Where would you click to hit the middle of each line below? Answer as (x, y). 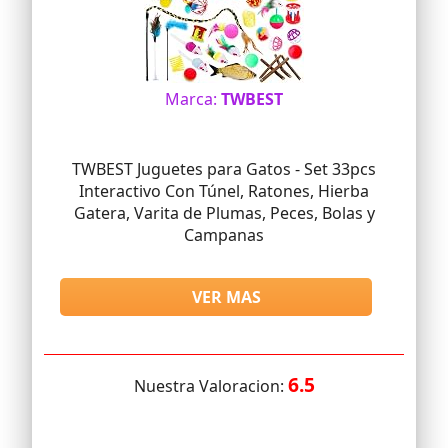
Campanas (224, 235)
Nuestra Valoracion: (210, 386)
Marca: (193, 99)
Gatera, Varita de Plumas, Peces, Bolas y (224, 213)
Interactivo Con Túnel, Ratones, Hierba (224, 191)
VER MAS (227, 297)
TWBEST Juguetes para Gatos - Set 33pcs (224, 169)
